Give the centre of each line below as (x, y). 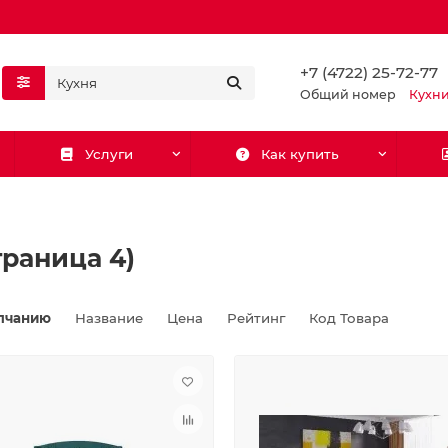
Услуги (108, 154)
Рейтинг (258, 318)
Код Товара (349, 318)
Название (111, 318)
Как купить (300, 154)
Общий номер (349, 94)
